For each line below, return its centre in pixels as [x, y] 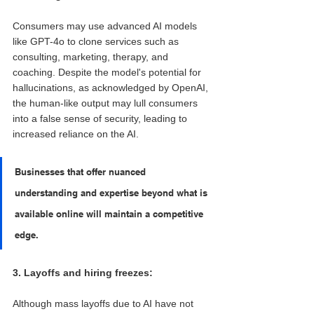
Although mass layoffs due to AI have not [104, 303]
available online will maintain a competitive [110, 213]
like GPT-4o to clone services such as [97, 41]
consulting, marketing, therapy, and [92, 56]
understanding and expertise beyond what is [112, 192]
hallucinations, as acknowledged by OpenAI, [112, 87]
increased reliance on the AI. [77, 134]
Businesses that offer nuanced [82, 171]
